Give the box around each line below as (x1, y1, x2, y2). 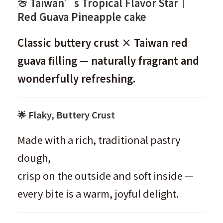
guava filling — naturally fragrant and (17, 53, 199, 68)
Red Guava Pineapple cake (17, 9, 146, 24)
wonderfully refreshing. (17, 71, 135, 86)
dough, (17, 150, 51, 165)
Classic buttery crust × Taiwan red (17, 35, 188, 50)
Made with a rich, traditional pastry (17, 132, 180, 147)
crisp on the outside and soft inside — (17, 168, 194, 183)
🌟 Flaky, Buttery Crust (17, 108, 115, 121)
